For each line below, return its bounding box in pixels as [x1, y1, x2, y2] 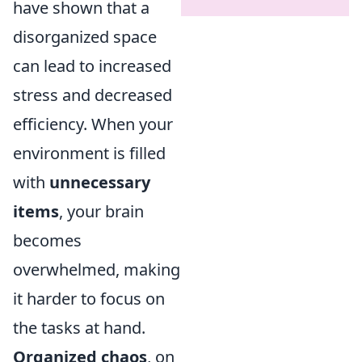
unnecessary [49, 171, 150, 193]
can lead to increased [13, 55, 171, 77]
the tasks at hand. [13, 317, 145, 339]
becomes [13, 229, 82, 251]
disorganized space [13, 26, 157, 48]
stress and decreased [13, 84, 172, 106]
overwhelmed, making [13, 259, 180, 280]
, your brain [59, 200, 144, 222]
